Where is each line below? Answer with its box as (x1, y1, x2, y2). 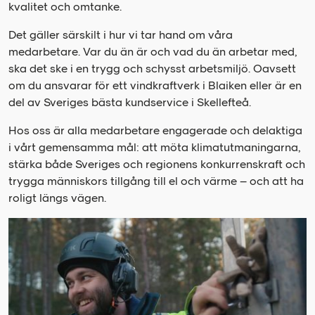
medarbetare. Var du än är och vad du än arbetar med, (8, 45, 297, 59)
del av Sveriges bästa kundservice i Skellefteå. (8, 96, 251, 110)
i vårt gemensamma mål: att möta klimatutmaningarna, (8, 141, 300, 155)
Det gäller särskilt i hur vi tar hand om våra (8, 28, 233, 42)
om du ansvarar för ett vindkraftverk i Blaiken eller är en (8, 79, 302, 93)
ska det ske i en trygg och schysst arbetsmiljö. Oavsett (8, 62, 296, 76)
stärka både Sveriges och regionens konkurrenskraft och (8, 157, 305, 172)
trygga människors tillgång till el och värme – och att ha (8, 174, 304, 188)
